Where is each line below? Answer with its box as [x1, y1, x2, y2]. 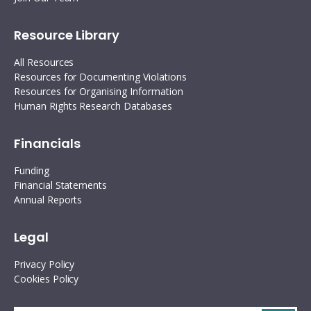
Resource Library [14, 26, 119, 44]
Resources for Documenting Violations [14, 70, 187, 83]
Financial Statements [14, 178, 108, 192]
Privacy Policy [14, 258, 75, 271]
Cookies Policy [14, 272, 79, 285]
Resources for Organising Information [14, 85, 183, 98]
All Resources [14, 56, 74, 69]
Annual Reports [14, 193, 83, 206]
